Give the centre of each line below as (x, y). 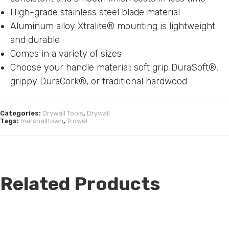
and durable (35, 40)
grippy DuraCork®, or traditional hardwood (99, 82)
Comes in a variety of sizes (66, 54)
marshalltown (42, 121)
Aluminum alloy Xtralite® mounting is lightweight (113, 26)
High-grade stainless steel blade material (95, 13)
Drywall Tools (63, 113)
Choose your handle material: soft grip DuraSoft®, (114, 68)
